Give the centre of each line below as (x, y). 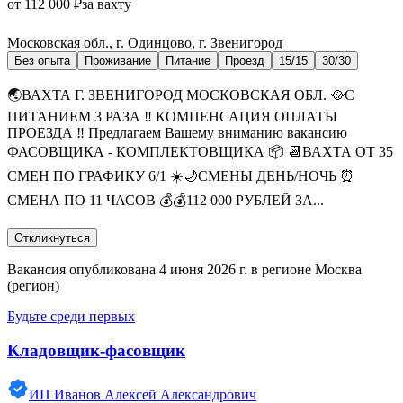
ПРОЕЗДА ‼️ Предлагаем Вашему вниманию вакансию (177, 132)
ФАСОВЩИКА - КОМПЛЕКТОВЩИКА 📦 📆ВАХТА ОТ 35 (200, 151)
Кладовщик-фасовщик (96, 351)
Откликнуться (52, 237)
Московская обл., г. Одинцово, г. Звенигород (145, 42)
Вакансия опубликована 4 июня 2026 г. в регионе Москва (184, 269)
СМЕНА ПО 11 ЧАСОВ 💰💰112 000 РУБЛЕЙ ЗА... (166, 200)
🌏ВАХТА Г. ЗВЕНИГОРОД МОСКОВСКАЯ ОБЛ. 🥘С (181, 94)
